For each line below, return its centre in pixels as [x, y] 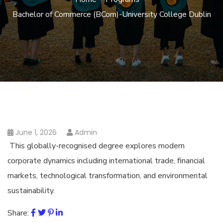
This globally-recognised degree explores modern [96, 146]
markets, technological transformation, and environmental [108, 176]
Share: [18, 213]
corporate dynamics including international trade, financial [106, 161]
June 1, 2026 [36, 132]
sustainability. [31, 191]
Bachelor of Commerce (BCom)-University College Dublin [111, 14]
